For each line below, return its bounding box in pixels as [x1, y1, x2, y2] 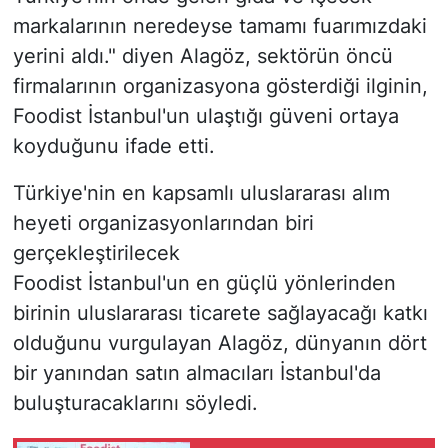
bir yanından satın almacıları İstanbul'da [12, 361, 381, 386]
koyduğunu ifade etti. [12, 134, 215, 159]
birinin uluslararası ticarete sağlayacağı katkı [12, 301, 428, 326]
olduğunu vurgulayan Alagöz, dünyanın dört [12, 331, 427, 356]
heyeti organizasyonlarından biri [12, 211, 314, 236]
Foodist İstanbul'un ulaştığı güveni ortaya [12, 104, 399, 129]
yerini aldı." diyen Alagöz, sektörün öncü [12, 44, 393, 69]
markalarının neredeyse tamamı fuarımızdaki [12, 14, 427, 39]
